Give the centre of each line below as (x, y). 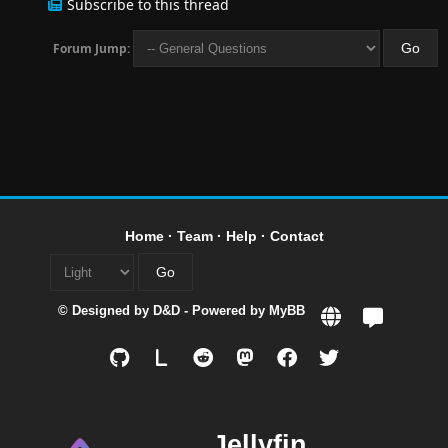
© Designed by (105, 310)
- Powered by (224, 310)
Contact (296, 236)
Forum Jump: (91, 48)
